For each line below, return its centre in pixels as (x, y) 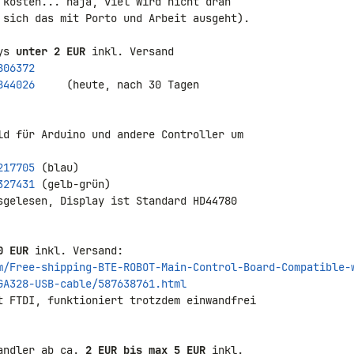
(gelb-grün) (73, 184)
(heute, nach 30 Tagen (120, 85)
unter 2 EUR (51, 51)
